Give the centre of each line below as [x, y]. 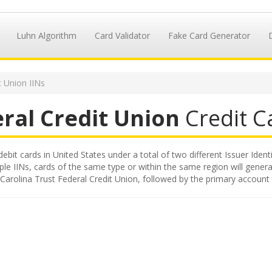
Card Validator [122, 36]
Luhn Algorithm [46, 36]
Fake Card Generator [209, 36]
